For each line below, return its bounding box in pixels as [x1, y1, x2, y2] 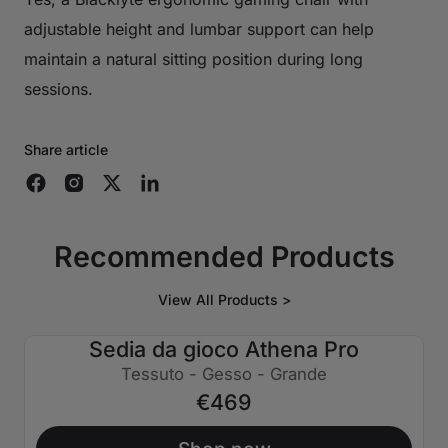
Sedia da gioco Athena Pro [89, 335, 359, 362]
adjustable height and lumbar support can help [24, 18, 374, 39]
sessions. [24, 78, 93, 99]
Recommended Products [53, 238, 395, 274]
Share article [24, 140, 108, 158]
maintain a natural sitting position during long [24, 48, 363, 69]
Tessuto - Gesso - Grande [121, 363, 327, 384]
